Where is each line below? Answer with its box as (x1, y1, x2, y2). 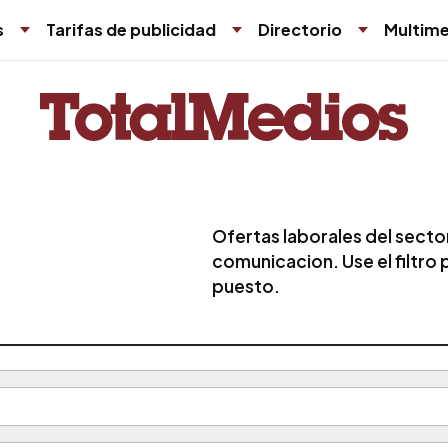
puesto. (212, 274, 280, 297)
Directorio (258, 19, 342, 40)
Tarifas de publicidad (46, 19, 216, 40)
